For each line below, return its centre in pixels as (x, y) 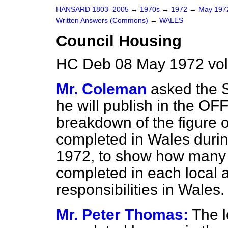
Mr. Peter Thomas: (122, 215)
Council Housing (119, 41)
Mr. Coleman (101, 89)
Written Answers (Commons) (103, 21)
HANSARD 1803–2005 (92, 9)
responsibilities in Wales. (140, 190)
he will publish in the (127, 106)
